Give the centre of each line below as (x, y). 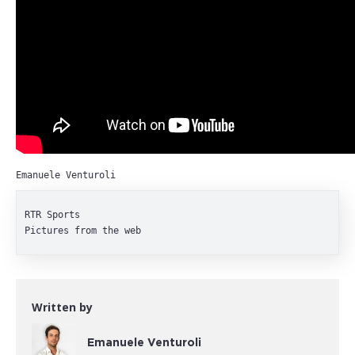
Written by (62, 307)
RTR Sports (52, 215)
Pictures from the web (83, 231)
